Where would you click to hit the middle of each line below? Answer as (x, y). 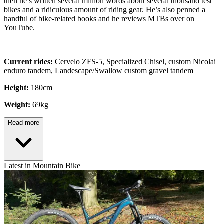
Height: (17, 88)
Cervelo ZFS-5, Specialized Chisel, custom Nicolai (134, 62)
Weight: (18, 105)
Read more (24, 123)
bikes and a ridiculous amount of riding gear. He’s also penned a (105, 10)
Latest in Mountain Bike (42, 166)
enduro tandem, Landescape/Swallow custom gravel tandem (99, 71)
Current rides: (28, 62)
